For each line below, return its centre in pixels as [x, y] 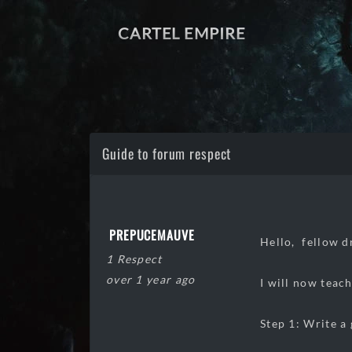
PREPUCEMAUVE [152, 235]
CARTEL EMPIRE [182, 33]
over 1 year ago [151, 279]
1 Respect [134, 259]
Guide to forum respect [167, 153]
